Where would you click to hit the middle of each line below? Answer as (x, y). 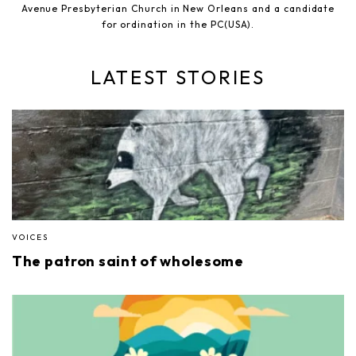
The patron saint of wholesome (128, 261)
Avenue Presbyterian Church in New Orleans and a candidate (178, 9)
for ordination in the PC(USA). (178, 25)
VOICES (30, 238)
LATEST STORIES (178, 77)
